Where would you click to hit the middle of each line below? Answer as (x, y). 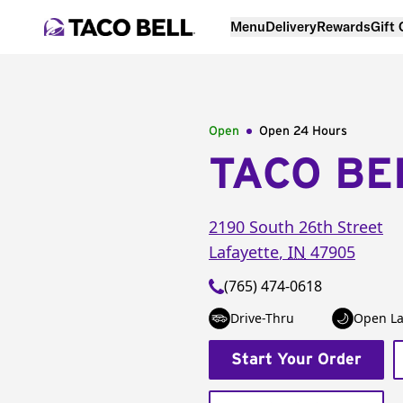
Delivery (291, 26)
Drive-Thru (262, 318)
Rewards (344, 26)
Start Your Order (296, 360)
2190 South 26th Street (296, 227)
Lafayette (244, 252)
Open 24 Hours (303, 131)
